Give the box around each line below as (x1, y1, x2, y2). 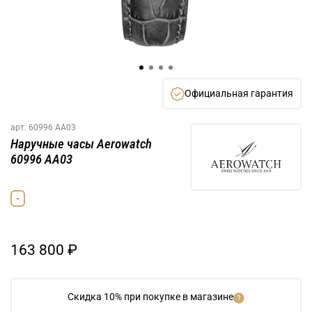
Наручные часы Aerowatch (10, 136, 152, 153)
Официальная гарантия (185, 87, 293, 99)
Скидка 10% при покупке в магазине (68, 291, 233, 303)
